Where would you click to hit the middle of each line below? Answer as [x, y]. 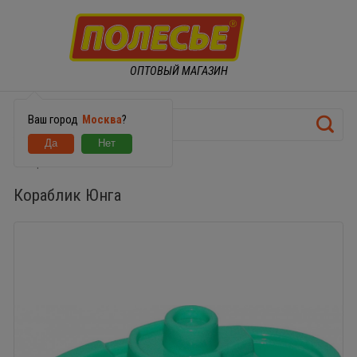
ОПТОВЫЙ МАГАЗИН [178, 71]
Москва [102, 119]
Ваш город [54, 119]
